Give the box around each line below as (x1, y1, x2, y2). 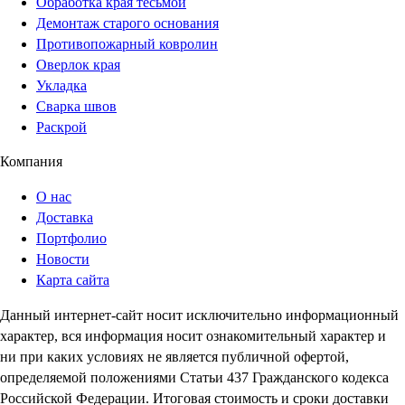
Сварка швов (36, 98, 117, 114)
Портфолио (36, 230, 107, 246)
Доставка (36, 209, 93, 225)
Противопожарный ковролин (36, 35, 218, 52)
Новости (36, 250, 89, 267)
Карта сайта (36, 271, 109, 287)
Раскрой (36, 118, 87, 135)
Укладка (36, 77, 87, 93)
